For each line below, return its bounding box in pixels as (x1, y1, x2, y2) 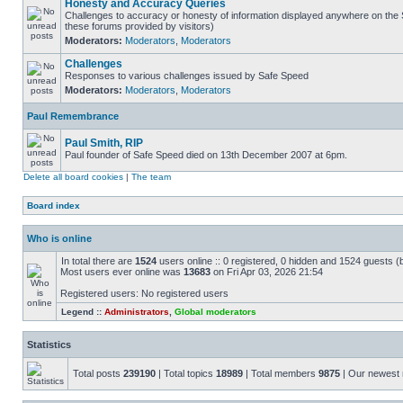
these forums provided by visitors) (65, 21, 214, 31)
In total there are (61, 255, 135, 266)
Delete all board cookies (23, 172, 123, 182)
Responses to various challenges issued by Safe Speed (65, 70, 309, 81)
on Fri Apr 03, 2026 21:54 (210, 266, 323, 277)
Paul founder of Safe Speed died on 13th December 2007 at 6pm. (65, 149, 347, 160)
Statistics (27, 339, 71, 350)
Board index (27, 201, 80, 210)
